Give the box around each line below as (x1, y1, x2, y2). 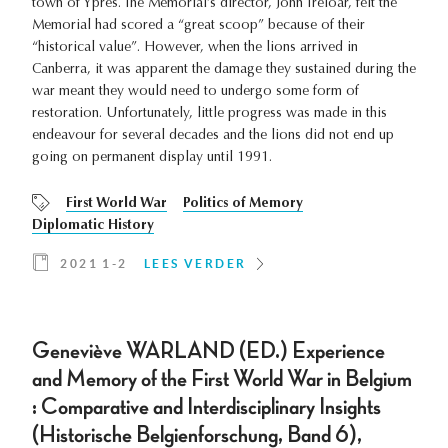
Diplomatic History (32, 219, 154, 234)
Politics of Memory (183, 197, 303, 212)
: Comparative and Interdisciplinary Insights (32, 395, 381, 420)
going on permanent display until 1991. (32, 151, 272, 166)
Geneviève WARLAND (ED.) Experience (32, 339, 385, 364)
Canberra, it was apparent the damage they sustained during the (32, 63, 416, 78)
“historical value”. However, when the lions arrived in (32, 41, 358, 56)
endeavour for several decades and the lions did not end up (32, 129, 394, 144)
